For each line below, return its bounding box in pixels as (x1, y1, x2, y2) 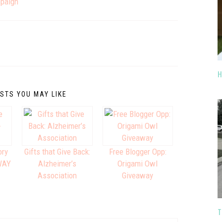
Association (37, 170, 77, 180)
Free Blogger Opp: (109, 147, 166, 157)
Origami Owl (117, 159, 158, 168)
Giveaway (122, 170, 154, 180)
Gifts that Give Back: (24, 147, 90, 157)
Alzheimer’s (38, 159, 76, 168)
